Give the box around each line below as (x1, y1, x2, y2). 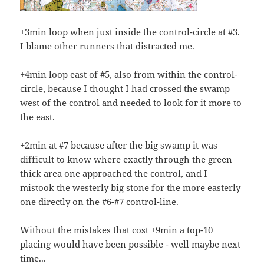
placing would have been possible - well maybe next (20, 238, 241, 250)
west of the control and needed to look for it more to (20, 97, 242, 109)
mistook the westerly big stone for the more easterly (20, 181, 241, 194)
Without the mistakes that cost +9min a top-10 (20, 224, 213, 236)
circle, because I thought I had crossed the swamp (20, 82, 230, 95)
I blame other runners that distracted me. (20, 40, 195, 52)
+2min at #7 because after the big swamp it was (20, 139, 218, 151)
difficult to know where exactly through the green (20, 153, 233, 166)
